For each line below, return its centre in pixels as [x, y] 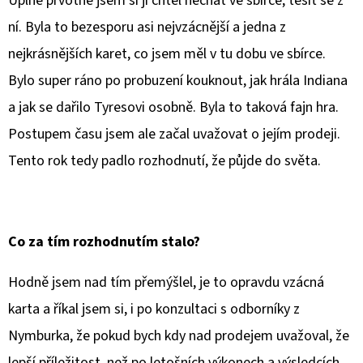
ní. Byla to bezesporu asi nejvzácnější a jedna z [147, 27]
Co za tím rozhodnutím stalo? [104, 241]
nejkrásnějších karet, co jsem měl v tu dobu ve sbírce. [167, 53]
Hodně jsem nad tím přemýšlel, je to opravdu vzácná [166, 282]
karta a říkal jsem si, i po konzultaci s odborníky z [154, 309]
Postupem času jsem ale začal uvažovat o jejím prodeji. [174, 134]
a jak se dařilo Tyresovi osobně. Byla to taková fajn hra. [173, 107]
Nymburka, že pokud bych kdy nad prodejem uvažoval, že [179, 335]
